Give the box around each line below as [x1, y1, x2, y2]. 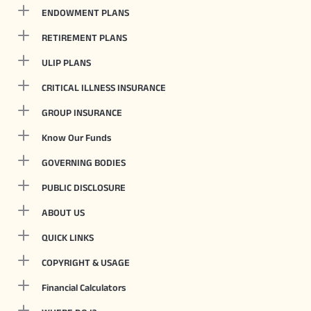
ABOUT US [42, 206, 85, 218]
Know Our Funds [42, 131, 111, 143]
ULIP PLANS [42, 56, 91, 68]
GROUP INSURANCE [42, 106, 122, 118]
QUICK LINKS [42, 231, 94, 243]
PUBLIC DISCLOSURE [42, 181, 126, 193]
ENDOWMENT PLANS [42, 6, 129, 18]
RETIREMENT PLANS [42, 31, 127, 43]
